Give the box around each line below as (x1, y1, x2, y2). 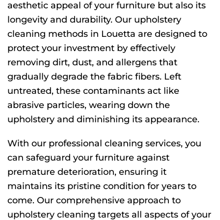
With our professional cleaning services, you (7, 138, 201, 149)
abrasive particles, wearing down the (7, 100, 170, 111)
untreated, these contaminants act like (7, 85, 179, 97)
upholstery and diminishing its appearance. (7, 114, 199, 125)
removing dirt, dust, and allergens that (7, 57, 177, 68)
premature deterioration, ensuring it (7, 166, 166, 178)
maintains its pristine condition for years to (7, 181, 196, 192)
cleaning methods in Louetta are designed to (7, 28, 207, 40)
